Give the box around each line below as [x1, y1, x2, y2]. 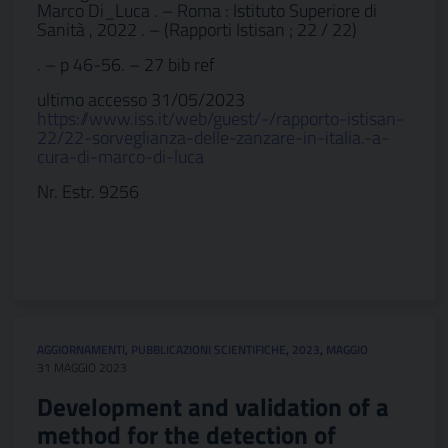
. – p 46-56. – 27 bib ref [37, 51, 215, 78]
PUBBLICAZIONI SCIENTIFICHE [131, 340, 286, 359]
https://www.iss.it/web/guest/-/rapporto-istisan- [37, 105, 404, 132]
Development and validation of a [37, 388, 389, 426]
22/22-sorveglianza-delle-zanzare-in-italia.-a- [37, 124, 389, 151]
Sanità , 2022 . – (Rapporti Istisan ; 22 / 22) [37, 16, 357, 43]
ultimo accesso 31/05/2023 [37, 86, 245, 113]
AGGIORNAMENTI [37, 340, 125, 359]
